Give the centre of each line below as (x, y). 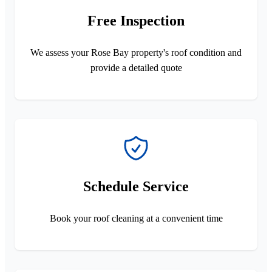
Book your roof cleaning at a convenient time (136, 218)
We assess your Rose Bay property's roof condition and (136, 52)
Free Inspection (136, 20)
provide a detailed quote (136, 67)
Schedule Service (136, 186)
